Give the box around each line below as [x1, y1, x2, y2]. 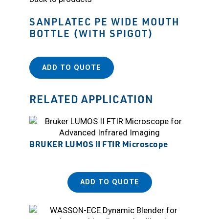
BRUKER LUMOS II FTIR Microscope [29, 138, 168, 149]
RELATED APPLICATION [29, 91, 153, 106]
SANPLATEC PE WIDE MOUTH [29, 15, 180, 28]
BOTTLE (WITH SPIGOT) [29, 26, 153, 40]
